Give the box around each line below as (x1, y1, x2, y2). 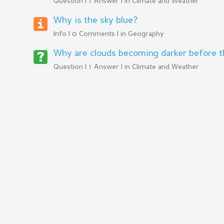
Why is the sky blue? (53, 16, 137, 25)
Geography (128, 30, 163, 37)
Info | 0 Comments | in (53, 30, 128, 37)
